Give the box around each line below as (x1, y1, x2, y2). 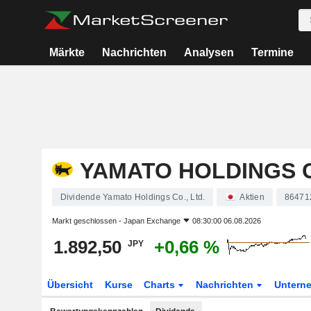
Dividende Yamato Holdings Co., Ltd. (60, 192, 205, 202)
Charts (144, 279, 178, 290)
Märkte (49, 47, 85, 58)
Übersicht (47, 279, 93, 290)
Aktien (239, 192, 264, 202)
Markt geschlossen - (51, 217, 124, 225)
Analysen (183, 47, 234, 58)
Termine (251, 47, 294, 58)
